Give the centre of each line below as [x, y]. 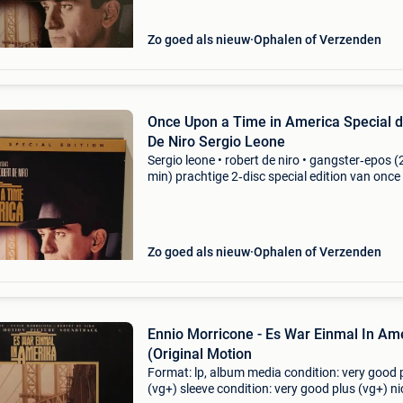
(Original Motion [199, 354]
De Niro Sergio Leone [216, 142]
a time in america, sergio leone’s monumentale [274, 193]
